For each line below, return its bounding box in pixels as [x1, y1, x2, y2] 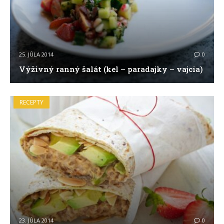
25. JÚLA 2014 [18, 50, 53, 58]
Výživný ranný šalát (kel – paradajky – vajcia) [18, 63, 203, 74]
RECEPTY [19, 97, 43, 106]
